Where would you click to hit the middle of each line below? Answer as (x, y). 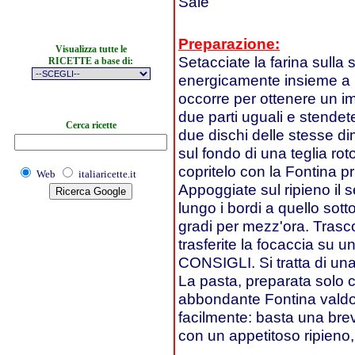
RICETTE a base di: (91, 61)
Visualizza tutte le (91, 49)
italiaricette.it (107, 174)
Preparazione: (229, 44)
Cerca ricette (91, 125)
